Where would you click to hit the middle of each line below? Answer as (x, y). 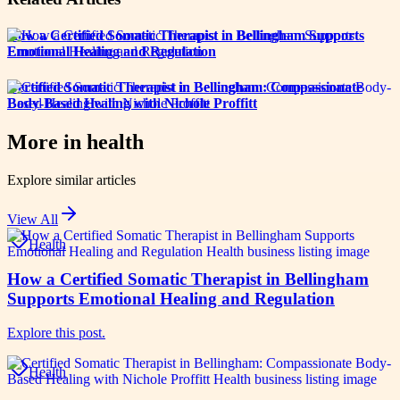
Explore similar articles (71, 179)
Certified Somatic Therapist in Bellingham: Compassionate (185, 87)
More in (47, 142)
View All (33, 219)
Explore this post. (56, 333)
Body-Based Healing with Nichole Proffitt (132, 103)
